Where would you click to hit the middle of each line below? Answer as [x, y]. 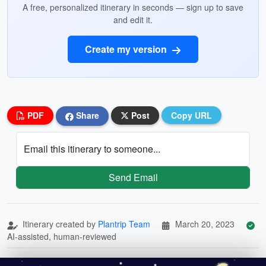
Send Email [133, 177]
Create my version [127, 49]
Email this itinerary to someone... [92, 148]
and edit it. [133, 20]
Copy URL [191, 115]
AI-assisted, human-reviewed [62, 236]
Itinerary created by [59, 224]
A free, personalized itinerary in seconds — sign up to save [133, 7]
